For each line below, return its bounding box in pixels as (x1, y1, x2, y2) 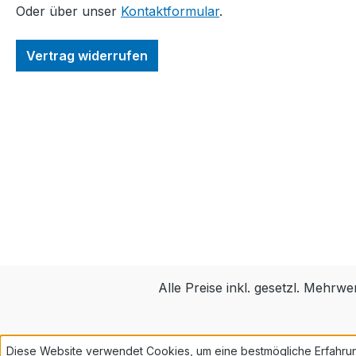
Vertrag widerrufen (26, 48, 148, 64)
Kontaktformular (121, 3, 219, 20)
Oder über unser (16, 3, 121, 20)
